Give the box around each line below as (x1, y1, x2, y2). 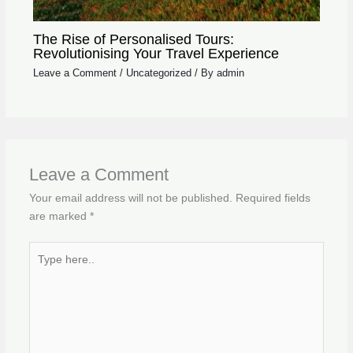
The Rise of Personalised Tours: (32, 31, 234, 48)
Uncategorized (125, 66, 191, 79)
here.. (28, 262, 58, 274)
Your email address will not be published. (28, 192, 232, 205)
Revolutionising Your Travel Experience (32, 45, 279, 62)
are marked (28, 210, 90, 223)
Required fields (235, 192, 310, 205)
